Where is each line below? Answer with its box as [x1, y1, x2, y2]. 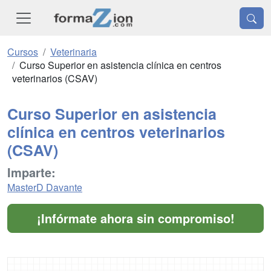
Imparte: [7, 163, 56, 181]
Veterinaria [50, 45, 97, 59]
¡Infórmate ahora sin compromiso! [36, 209, 235, 227]
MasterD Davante [7, 180, 82, 195]
